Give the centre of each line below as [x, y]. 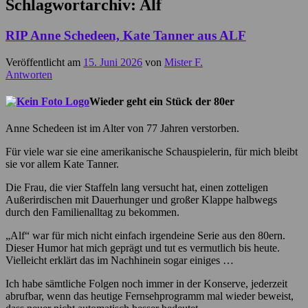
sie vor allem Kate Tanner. [62, 164]
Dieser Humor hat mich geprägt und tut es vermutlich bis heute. [143, 248]
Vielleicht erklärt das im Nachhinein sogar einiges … [120, 261]
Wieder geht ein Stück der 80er [162, 102]
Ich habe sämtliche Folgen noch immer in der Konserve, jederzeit [146, 284]
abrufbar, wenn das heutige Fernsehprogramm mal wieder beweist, [150, 296]
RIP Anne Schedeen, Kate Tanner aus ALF [126, 36]
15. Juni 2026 [113, 62]
